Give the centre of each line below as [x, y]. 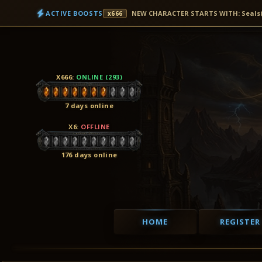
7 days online [89, 105]
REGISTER [240, 222]
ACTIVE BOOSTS [74, 13]
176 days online [89, 155]
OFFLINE [95, 126]
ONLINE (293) [99, 77]
